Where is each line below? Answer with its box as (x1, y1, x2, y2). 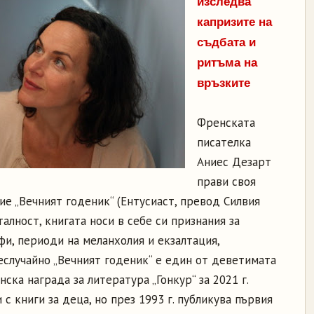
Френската (197, 115, 255, 130)
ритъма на (197, 56, 257, 69)
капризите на (197, 15, 272, 29)
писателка (197, 135, 251, 150)
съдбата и (197, 36, 256, 49)
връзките (197, 76, 250, 90)
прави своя (197, 174, 256, 189)
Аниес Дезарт (197, 154, 271, 170)
